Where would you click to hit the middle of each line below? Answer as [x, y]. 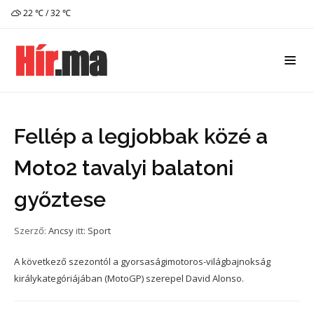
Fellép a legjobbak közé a [141, 136]
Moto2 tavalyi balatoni [124, 168]
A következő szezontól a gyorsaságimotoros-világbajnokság [142, 261]
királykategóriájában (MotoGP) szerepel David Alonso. [129, 278]
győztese [60, 199]
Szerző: [31, 231]
